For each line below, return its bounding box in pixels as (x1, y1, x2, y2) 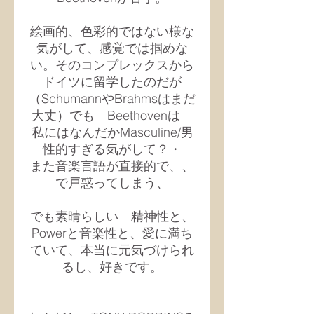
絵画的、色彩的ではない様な (30, 23, 194, 39)
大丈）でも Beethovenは (32, 107, 193, 123)
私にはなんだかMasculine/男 (31, 124, 193, 140)
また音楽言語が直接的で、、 (30, 158, 194, 174)
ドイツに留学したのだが (43, 74, 182, 90)
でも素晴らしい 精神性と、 (30, 208, 194, 224)
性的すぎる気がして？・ (43, 141, 182, 157)
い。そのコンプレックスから (30, 57, 194, 73)
